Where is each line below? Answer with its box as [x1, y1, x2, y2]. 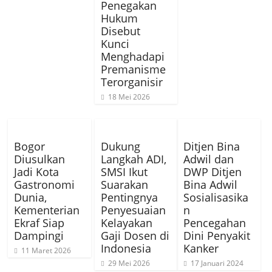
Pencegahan [183, 216, 246, 231]
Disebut [100, 24, 140, 39]
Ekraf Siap [14, 216, 65, 231]
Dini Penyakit [183, 228, 251, 243]
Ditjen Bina [183, 139, 240, 154]
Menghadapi [100, 49, 165, 64]
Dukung [100, 139, 140, 154]
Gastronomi [14, 177, 75, 192]
